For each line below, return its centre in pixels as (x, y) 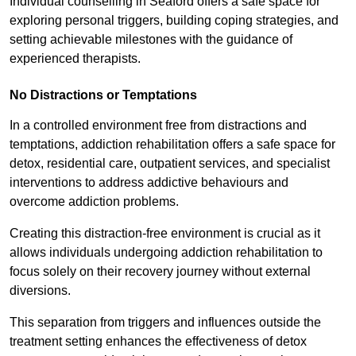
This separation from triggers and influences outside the (165, 323)
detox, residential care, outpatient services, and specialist (170, 164)
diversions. (42, 291)
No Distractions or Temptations (103, 95)
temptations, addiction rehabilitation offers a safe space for (172, 145)
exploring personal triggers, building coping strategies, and (174, 21)
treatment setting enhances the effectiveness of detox (158, 342)
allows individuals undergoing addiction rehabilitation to (166, 253)
